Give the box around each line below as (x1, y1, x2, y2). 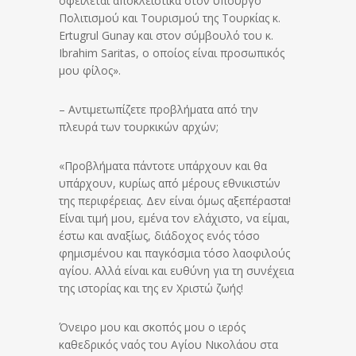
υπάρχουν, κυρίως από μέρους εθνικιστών (59, 176, 281, 192)
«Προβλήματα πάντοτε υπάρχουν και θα (59, 158, 267, 174)
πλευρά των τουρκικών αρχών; (59, 119, 219, 135)
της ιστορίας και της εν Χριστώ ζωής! (59, 281, 243, 296)
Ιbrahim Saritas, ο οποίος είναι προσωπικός (59, 45, 284, 61)
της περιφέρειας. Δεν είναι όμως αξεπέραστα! (59, 193, 291, 209)
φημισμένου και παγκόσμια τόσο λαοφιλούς (59, 246, 290, 261)
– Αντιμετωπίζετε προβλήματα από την (59, 102, 258, 118)
